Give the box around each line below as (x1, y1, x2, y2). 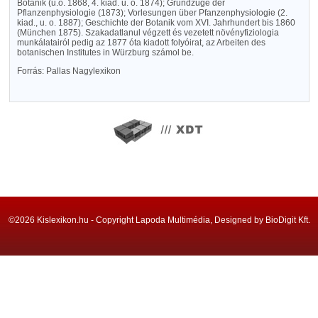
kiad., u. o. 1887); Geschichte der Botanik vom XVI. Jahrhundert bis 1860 (16, 18, 295, 28)
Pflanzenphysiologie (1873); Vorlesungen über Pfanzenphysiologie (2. (16, 8, 287, 18)
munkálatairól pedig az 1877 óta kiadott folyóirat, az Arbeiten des (16, 38, 265, 48)
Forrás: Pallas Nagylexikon (16, 66, 121, 76)
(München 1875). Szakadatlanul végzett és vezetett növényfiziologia (16, 28, 279, 38)
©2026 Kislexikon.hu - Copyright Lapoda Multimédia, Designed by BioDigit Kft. (8, 215, 310, 225)
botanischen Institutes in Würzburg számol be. (16, 48, 194, 57)
